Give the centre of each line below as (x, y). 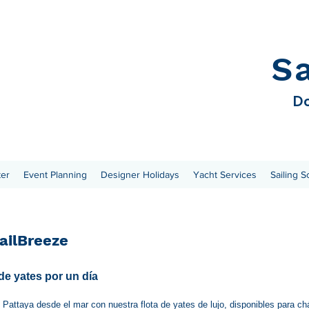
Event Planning (55, 175)
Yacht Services (225, 175)
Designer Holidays (140, 175)
